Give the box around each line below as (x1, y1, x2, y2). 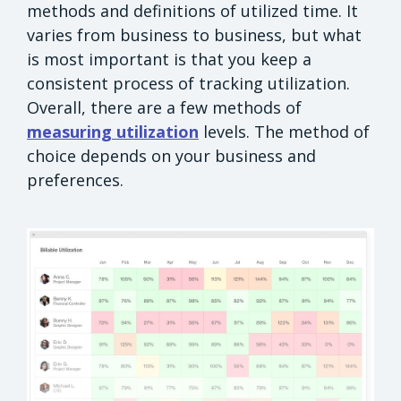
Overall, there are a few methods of (27, 96, 302, 118)
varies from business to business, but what (27, 23, 362, 46)
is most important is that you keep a (27, 47, 311, 70)
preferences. (27, 168, 124, 191)
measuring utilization (27, 120, 199, 142)
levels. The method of (199, 120, 370, 142)
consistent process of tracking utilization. (27, 72, 350, 94)
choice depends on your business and (27, 144, 316, 166)
